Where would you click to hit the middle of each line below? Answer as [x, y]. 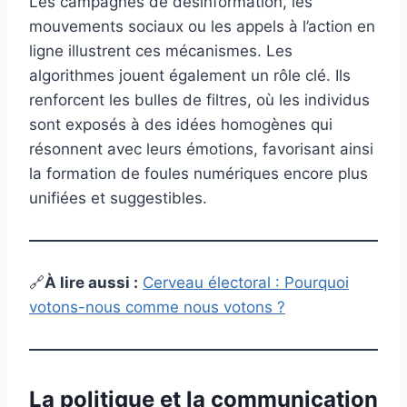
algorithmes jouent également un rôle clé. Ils [190, 76]
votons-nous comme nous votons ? [157, 308]
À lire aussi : [91, 283]
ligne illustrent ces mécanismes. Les [161, 51]
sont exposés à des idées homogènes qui [181, 125]
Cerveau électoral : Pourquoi [246, 283]
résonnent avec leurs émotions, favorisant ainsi [201, 149]
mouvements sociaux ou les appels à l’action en [202, 27]
